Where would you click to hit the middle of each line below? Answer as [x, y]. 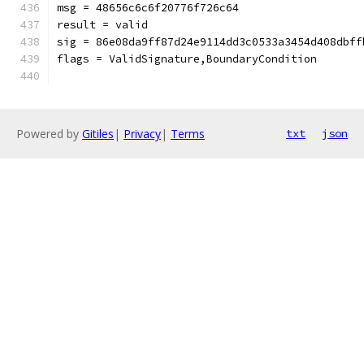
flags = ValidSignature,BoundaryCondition [187, 59]
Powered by [49, 134]
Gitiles [98, 134]
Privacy [142, 134]
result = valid [102, 25]
